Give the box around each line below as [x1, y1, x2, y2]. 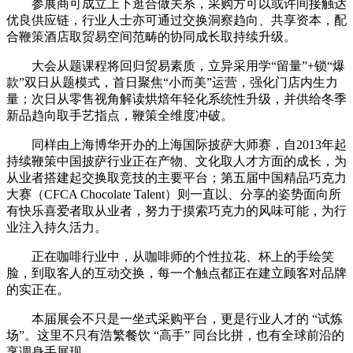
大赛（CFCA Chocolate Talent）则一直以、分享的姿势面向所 [6, 187, 341, 201]
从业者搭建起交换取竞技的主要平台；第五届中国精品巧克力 [6, 170, 347, 184]
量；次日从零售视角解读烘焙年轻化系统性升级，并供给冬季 [6, 91, 347, 106]
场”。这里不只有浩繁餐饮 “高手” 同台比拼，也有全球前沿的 [6, 328, 344, 342]
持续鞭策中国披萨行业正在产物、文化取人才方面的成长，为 [6, 154, 347, 168]
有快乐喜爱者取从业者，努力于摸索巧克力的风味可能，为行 [6, 203, 347, 217]
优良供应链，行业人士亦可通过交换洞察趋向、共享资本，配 [6, 13, 347, 27]
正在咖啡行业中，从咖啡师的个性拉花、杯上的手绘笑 [6, 249, 334, 263]
